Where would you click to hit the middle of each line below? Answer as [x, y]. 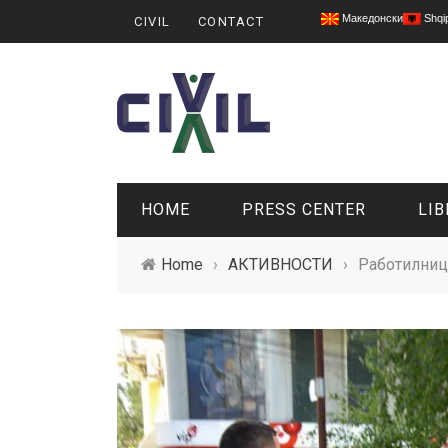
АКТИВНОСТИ [280, 264]
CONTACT [230, 21]
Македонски [371, 18]
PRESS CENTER [304, 209]
